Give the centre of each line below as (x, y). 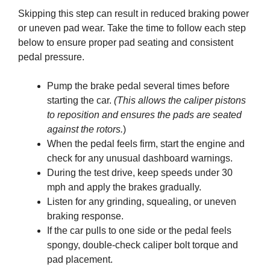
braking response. (85, 216)
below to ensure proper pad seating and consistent (126, 43)
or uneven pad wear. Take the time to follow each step (132, 28)
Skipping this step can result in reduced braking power (133, 14)
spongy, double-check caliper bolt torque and (143, 245)
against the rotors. (85, 130)
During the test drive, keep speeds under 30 (140, 173)
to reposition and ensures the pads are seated (144, 115)
